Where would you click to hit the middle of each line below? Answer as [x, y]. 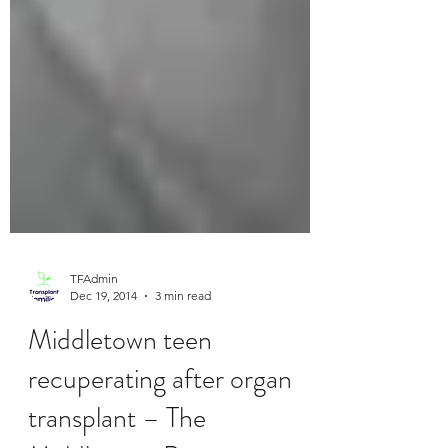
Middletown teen [120, 400]
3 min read [183, 355]
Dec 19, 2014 [103, 355]
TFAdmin [94, 338]
